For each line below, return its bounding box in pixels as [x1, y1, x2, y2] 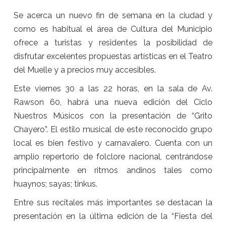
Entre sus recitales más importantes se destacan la [13, 198, 213, 208]
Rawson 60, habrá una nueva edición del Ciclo [13, 97, 213, 107]
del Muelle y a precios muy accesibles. [13, 65, 156, 75]
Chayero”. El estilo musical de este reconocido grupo [13, 125, 213, 135]
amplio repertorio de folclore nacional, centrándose [13, 152, 213, 162]
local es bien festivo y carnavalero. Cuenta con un [13, 138, 213, 148]
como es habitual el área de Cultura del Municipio [13, 24, 213, 34]
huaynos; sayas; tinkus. [13, 179, 97, 189]
